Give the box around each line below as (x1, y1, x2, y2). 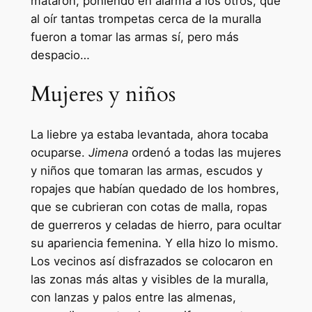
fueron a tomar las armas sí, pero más (30, 29, 239, 44)
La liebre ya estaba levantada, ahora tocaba (30, 127, 268, 142)
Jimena (88, 146, 128, 160)
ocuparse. (30, 146, 88, 160)
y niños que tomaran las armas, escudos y (30, 164, 263, 178)
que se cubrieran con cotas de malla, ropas (30, 200, 267, 214)
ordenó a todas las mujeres (127, 146, 281, 160)
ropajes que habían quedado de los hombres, (30, 182, 279, 196)
